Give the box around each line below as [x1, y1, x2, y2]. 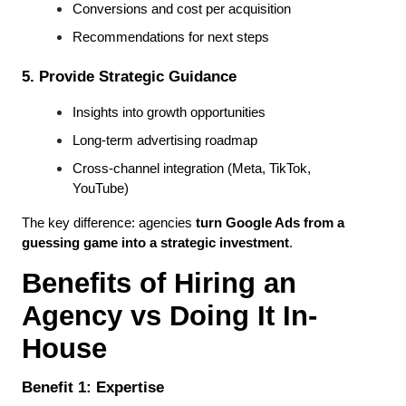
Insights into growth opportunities [72, 105, 266, 121]
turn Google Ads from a [196, 216, 344, 231]
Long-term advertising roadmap [72, 133, 257, 149]
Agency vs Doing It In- [22, 300, 317, 332]
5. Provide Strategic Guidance [22, 67, 237, 86]
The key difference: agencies [22, 216, 196, 231]
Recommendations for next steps [72, 30, 269, 45]
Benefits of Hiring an [22, 267, 296, 299]
